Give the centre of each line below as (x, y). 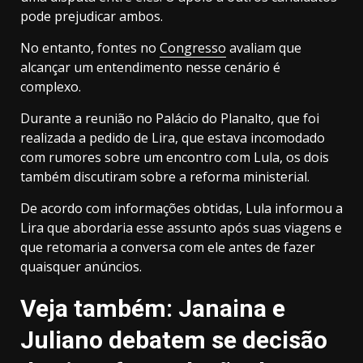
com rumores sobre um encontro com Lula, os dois (175, 158)
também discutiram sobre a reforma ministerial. (165, 177)
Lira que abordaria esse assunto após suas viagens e (181, 228)
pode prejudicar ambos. (92, 17)
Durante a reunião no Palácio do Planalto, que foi (170, 119)
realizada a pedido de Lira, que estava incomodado (173, 138)
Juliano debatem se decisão (174, 340)
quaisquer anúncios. (81, 267)
